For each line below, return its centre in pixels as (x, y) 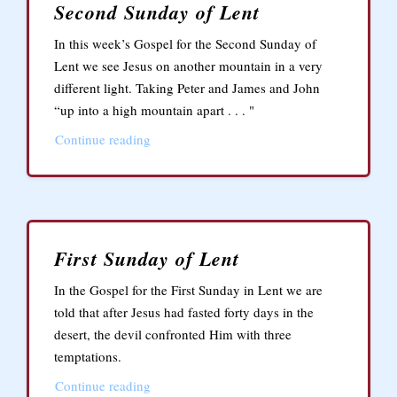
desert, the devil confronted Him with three (173, 334)
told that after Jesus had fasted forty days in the (184, 312)
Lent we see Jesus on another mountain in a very (188, 66)
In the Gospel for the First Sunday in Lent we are (188, 290)
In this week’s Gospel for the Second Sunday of (185, 43)
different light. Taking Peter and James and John (187, 88)
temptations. (88, 356)
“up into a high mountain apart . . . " (154, 110)
